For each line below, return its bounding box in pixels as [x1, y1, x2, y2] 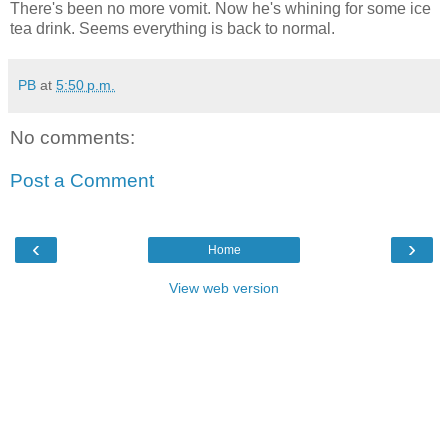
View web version [169, 279, 279, 296]
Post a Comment [10, 170, 154, 192]
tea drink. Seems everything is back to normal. [10, 19, 335, 37]
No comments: [10, 126, 135, 148]
